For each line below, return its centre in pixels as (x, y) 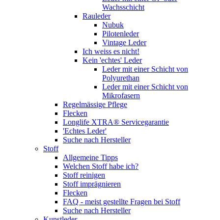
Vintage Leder (124, 42)
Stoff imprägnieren (92, 184)
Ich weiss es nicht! (111, 51)
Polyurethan (121, 78)
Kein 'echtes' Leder (112, 60)
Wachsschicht (123, 7)
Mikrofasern (121, 95)
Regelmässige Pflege (95, 104)
